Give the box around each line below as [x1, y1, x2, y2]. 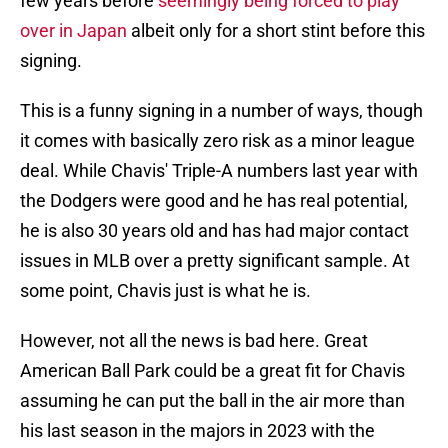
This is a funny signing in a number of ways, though [20, 100, 423, 122]
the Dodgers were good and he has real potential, [20, 190, 408, 212]
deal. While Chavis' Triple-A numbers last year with [20, 160, 418, 182]
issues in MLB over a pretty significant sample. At [20, 250, 410, 272]
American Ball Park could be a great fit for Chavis [20, 360, 405, 382]
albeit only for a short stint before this [127, 20, 425, 42]
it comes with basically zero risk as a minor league [20, 130, 415, 152]
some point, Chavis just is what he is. [20, 280, 311, 302]
